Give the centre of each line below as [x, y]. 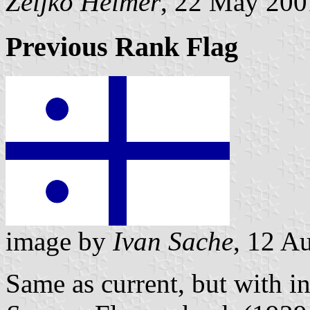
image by [59, 241]
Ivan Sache [173, 241]
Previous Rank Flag [122, 47]
